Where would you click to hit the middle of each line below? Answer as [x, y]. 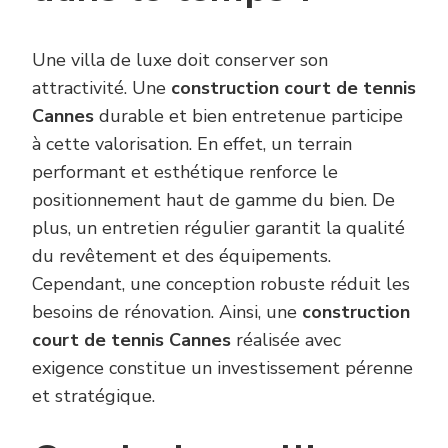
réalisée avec [286, 339]
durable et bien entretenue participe [248, 115]
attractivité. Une [101, 87]
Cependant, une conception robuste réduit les [221, 283]
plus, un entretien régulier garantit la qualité [218, 227]
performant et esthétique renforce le [185, 171]
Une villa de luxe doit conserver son [180, 59]
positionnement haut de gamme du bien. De [213, 199]
